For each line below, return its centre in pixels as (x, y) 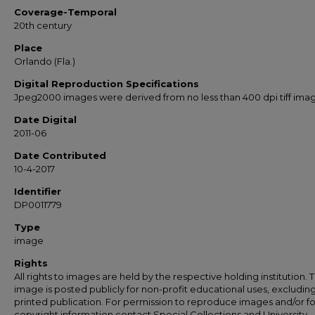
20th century (43, 25)
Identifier (38, 191)
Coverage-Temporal (65, 12)
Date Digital (45, 120)
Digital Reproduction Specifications (107, 84)
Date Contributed (60, 155)
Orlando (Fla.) (45, 61)
